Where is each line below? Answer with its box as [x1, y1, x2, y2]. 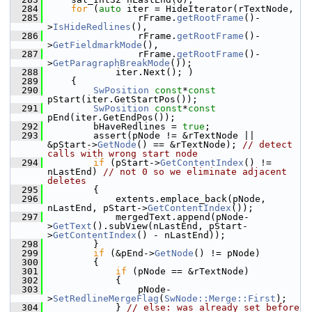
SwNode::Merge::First [164, 293, 276, 304]
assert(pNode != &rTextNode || [49, 130, 255, 141]
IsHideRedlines [53, 22, 131, 32]
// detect [242, 139, 292, 150]
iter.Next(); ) [49, 67, 194, 77]
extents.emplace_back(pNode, [49, 194, 266, 204]
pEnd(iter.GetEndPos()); [47, 112, 175, 123]
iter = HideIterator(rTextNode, [121, 3, 294, 14]
